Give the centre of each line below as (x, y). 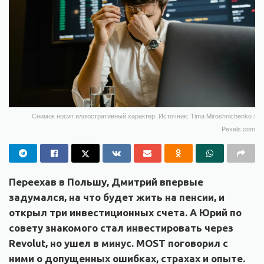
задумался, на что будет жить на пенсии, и (117, 197)
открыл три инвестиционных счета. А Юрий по (125, 213)
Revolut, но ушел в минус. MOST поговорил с (118, 243)
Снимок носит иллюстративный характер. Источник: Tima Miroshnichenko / (143, 116)
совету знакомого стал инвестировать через (121, 228)
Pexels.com (238, 129)
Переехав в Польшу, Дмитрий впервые (106, 182)
